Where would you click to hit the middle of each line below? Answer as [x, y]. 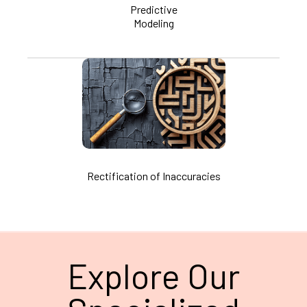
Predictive [153, 9]
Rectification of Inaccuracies [153, 175]
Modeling [153, 23]
